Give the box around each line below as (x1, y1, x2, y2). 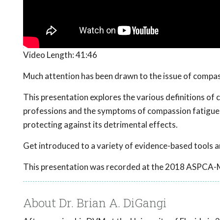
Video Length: (23, 50, 76, 60)
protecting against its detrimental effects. (23, 119, 178, 130)
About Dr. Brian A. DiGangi (23, 195, 166, 211)
